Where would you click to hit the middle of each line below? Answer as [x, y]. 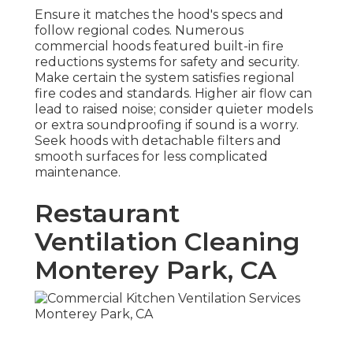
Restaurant [107, 214]
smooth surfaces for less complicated [151, 157]
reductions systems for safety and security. [167, 62]
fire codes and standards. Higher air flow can [173, 94]
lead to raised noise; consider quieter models [174, 110]
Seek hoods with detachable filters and [158, 141]
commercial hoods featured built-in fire [159, 46]
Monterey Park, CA [156, 270]
